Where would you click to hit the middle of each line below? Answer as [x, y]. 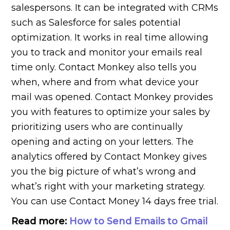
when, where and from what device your [105, 82]
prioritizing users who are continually [97, 127]
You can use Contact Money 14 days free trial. [115, 202]
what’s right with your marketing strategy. [108, 187]
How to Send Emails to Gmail [139, 222]
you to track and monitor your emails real [107, 53]
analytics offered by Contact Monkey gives [109, 157]
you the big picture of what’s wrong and [104, 172]
